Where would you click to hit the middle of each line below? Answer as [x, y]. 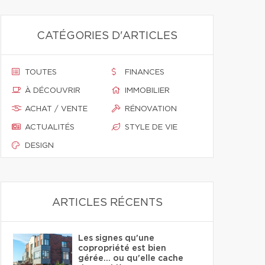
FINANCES [145, 72]
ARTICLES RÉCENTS [107, 203]
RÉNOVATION [151, 109]
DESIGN [39, 146]
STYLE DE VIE [151, 127]
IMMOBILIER [147, 91]
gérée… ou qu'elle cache [131, 258]
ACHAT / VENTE [56, 109]
